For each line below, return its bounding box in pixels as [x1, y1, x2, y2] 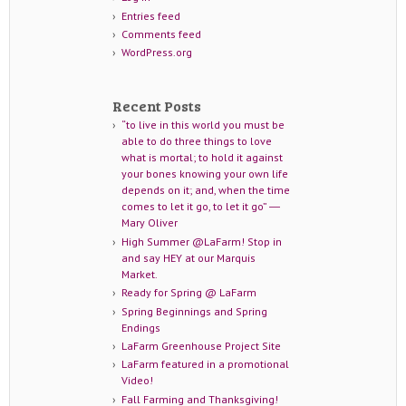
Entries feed [121, 8, 180, 23]
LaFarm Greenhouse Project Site [121, 338, 281, 353]
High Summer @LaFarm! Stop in [121, 234, 282, 248]
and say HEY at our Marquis [121, 250, 256, 265]
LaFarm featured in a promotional [121, 357, 289, 372]
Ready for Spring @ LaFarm [121, 285, 256, 300]
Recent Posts [112, 96, 201, 116]
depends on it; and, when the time [121, 183, 290, 198]
